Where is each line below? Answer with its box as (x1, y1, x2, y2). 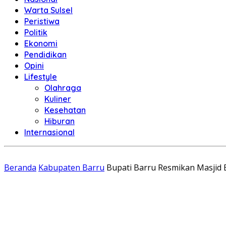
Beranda (4, 162, 36, 173)
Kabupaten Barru (38, 162, 104, 173)
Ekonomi (24, 38, 58, 48)
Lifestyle (24, 72, 57, 82)
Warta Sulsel (24, 5, 73, 15)
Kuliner (44, 94, 71, 104)
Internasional (24, 127, 75, 137)
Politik (24, 27, 47, 37)
